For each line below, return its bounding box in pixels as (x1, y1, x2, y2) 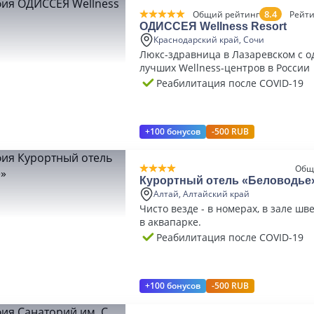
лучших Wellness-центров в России (139, 61, 310, 74)
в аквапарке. (139, 215, 201, 228)
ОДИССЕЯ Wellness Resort (139, 20, 287, 32)
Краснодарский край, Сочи (153, 34, 264, 46)
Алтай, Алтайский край (153, 188, 250, 200)
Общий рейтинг (192, 8, 259, 20)
